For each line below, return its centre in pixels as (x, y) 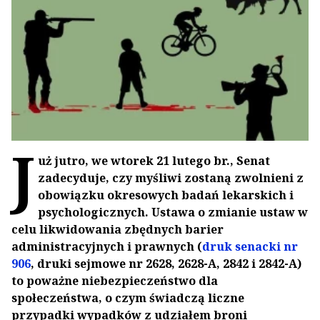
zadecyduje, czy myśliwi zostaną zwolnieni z (171, 178)
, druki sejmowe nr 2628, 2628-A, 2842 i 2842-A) (166, 264)
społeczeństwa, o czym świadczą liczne (128, 298)
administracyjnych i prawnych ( (107, 247)
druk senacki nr (250, 247)
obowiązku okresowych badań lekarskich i (166, 195)
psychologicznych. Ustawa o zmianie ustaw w (173, 212)
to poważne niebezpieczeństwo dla (115, 281)
